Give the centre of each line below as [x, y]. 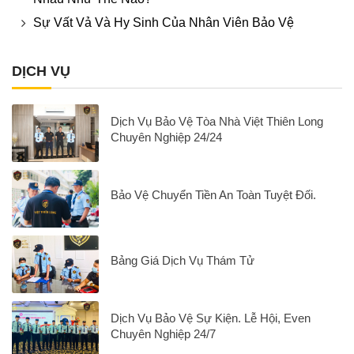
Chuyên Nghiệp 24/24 [166, 137]
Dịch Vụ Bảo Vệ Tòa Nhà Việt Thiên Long [217, 121]
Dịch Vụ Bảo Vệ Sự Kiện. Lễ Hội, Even [211, 318]
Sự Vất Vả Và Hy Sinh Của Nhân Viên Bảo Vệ [164, 22]
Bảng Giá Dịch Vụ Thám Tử [183, 260]
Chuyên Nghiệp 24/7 [163, 333]
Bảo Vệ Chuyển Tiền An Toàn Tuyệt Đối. [213, 194]
